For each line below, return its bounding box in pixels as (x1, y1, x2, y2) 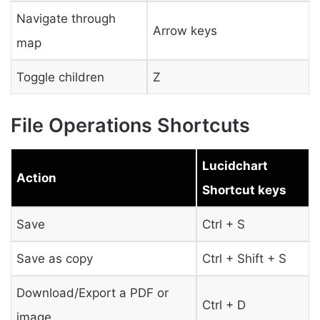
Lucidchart (201, 158, 268, 173)
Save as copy (16, 251, 93, 266)
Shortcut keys (201, 182, 286, 197)
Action (16, 170, 56, 185)
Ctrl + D (201, 297, 246, 312)
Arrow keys (152, 23, 217, 38)
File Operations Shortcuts (11, 114, 250, 138)
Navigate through (16, 11, 116, 26)
